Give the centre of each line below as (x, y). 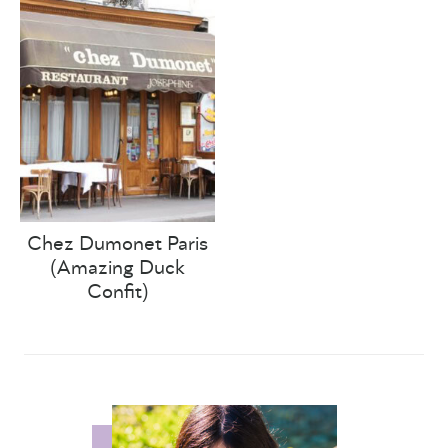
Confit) (117, 291)
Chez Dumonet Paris (118, 243)
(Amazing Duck (118, 267)
